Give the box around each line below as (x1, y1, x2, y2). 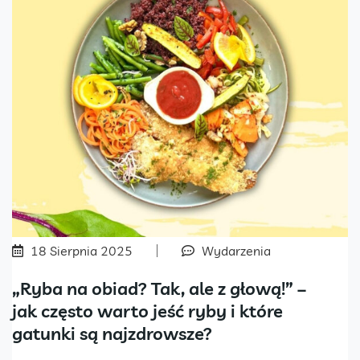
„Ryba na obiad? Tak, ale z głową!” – (12, 276, 306, 300)
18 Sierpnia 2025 (31, 242, 133, 259)
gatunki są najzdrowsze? (12, 321, 212, 345)
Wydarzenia (202, 242, 271, 259)
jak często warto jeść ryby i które (12, 299, 283, 322)
